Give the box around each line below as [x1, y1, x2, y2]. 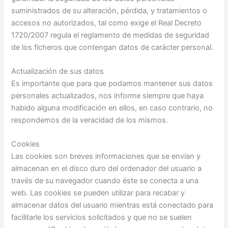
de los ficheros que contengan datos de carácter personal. [11, 42, 214, 52]
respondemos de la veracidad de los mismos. [11, 116, 168, 125]
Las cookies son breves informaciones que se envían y [11, 152, 201, 161]
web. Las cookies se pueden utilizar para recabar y [11, 188, 185, 198]
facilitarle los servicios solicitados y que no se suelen [11, 213, 192, 222]
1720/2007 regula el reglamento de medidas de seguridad [11, 30, 210, 40]
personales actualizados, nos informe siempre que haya [11, 91, 204, 101]
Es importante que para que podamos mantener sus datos [11, 79, 213, 89]
